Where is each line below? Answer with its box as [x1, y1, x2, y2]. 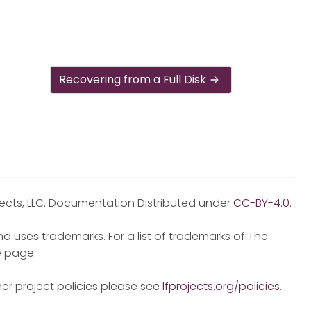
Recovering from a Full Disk [59, 72, 207, 87]
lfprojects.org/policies [162, 278, 280, 294]
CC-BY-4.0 [233, 195, 289, 211]
